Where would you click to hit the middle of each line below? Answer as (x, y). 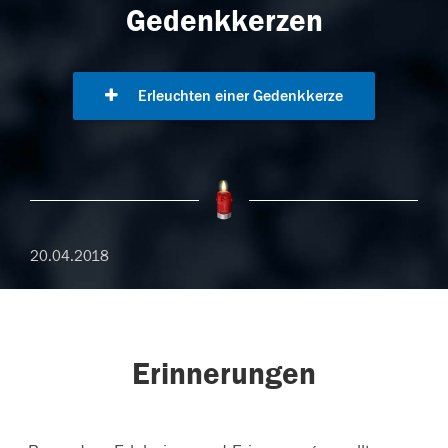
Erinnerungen (224, 374)
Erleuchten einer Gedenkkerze (238, 96)
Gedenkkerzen (224, 21)
